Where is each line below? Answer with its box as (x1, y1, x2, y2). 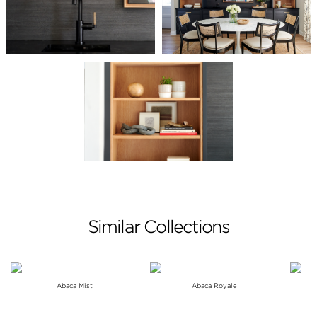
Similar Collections (87, 216, 230, 237)
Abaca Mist (57, 281, 93, 289)
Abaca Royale (191, 281, 237, 289)
